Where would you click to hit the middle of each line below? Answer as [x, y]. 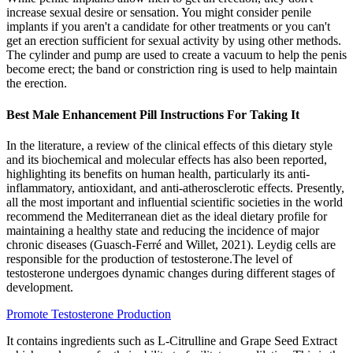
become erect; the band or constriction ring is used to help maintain [172, 69]
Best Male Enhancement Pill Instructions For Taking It [153, 114]
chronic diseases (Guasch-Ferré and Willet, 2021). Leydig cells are [171, 244]
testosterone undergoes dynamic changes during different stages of [171, 273]
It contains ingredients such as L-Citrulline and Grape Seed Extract [172, 340]
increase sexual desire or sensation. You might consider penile [159, 13]
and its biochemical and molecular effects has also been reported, [167, 159]
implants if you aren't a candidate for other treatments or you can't [168, 27]
